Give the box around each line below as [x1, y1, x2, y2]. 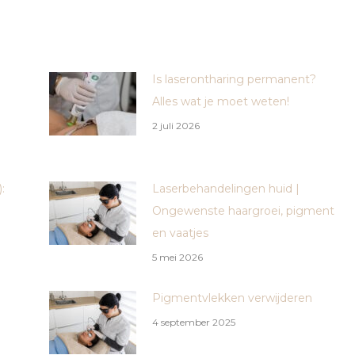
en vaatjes [151, 225, 208, 240]
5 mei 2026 [151, 250, 203, 263]
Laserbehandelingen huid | [151, 181, 300, 196]
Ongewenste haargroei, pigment [151, 203, 334, 218]
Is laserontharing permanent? [151, 71, 316, 86]
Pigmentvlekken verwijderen [151, 290, 312, 305]
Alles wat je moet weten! [151, 94, 289, 109]
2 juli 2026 [151, 119, 200, 132]
